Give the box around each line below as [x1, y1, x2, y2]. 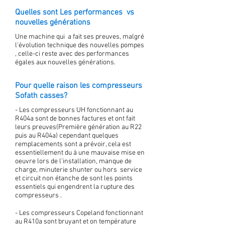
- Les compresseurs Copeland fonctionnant [15, 209, 143, 217]
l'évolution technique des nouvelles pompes [15, 41, 144, 50]
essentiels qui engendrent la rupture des [15, 183, 135, 191]
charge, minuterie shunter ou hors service [15, 166, 142, 174]
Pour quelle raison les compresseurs [15, 81, 142, 91]
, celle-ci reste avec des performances [15, 50, 129, 58]
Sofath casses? [15, 91, 67, 101]
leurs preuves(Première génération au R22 [15, 123, 142, 132]
